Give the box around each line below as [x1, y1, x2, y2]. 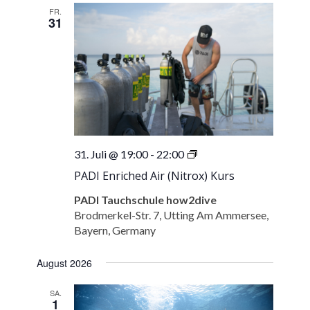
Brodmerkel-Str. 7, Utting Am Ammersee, [74, 208, 269, 221]
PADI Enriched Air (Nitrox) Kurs [74, 167, 235, 183]
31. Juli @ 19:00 [74, 147, 149, 161]
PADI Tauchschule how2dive [74, 192, 217, 206]
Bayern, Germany [74, 223, 156, 237]
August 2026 [37, 255, 93, 270]
